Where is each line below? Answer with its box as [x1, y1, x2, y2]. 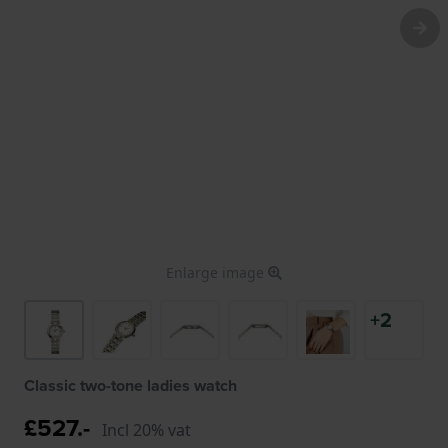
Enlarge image [166, 262, 268, 282]
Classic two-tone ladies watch [24, 373, 237, 397]
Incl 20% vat [102, 418, 191, 441]
